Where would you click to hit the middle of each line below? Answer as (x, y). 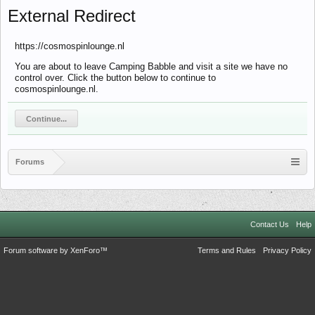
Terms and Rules (227, 250)
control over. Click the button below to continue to (115, 78)
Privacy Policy (287, 250)
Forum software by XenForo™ (56, 250)
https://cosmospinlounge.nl (70, 46)
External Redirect (72, 16)
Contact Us (270, 224)
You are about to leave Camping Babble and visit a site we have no (151, 66)
